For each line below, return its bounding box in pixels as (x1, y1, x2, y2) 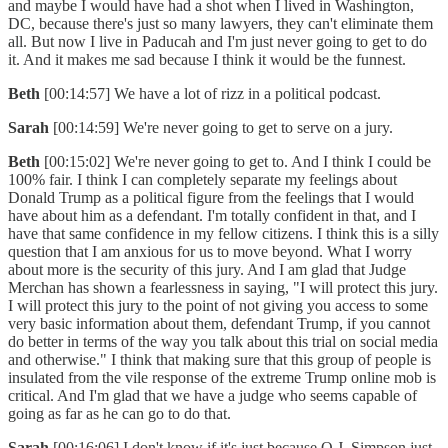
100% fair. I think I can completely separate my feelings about (8, 171, 397, 189)
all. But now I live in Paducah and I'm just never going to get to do (8, 33, 427, 51)
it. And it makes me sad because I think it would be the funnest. (8, 51, 414, 69)
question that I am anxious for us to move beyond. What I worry (8, 243, 412, 261)
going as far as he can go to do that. (8, 405, 239, 423)
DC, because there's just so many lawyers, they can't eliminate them (8, 15, 433, 33)
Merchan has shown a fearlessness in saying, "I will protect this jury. (8, 279, 438, 297)
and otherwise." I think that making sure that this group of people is (8, 351, 431, 369)
